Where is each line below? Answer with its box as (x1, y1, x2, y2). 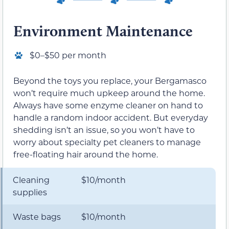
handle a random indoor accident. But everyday (13, 111, 208, 123)
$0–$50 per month (30, 49, 106, 60)
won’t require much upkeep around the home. (13, 87, 205, 98)
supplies (13, 187, 47, 198)
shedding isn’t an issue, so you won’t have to (13, 124, 195, 135)
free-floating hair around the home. (13, 148, 158, 159)
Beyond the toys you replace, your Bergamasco (13, 75, 207, 86)
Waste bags (13, 211, 61, 222)
